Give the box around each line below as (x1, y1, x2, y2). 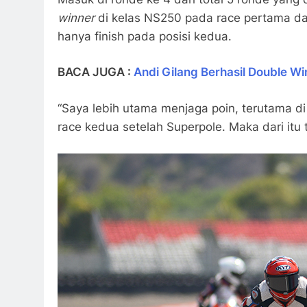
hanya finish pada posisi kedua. (58, 29, 232, 43)
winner (58, 10, 95, 25)
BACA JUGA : (58, 65, 134, 79)
